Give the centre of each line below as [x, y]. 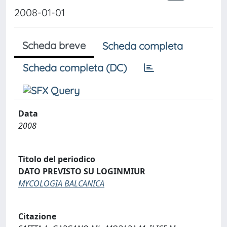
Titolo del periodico [57, 159]
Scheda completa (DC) [75, 68]
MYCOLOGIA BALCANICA [61, 183]
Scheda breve [54, 45]
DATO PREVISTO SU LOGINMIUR [82, 171]
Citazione [37, 217]
